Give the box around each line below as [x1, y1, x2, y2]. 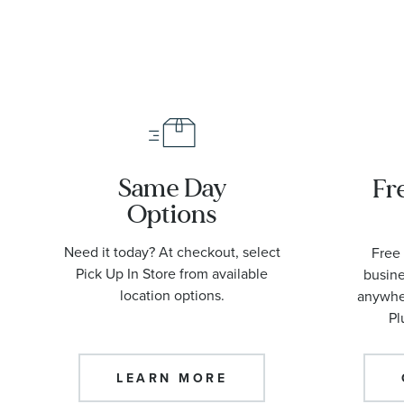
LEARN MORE [116, 368, 227, 387]
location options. [119, 284, 225, 305]
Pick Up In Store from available [76, 262, 268, 283]
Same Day [117, 170, 226, 205]
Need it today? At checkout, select [63, 241, 280, 262]
